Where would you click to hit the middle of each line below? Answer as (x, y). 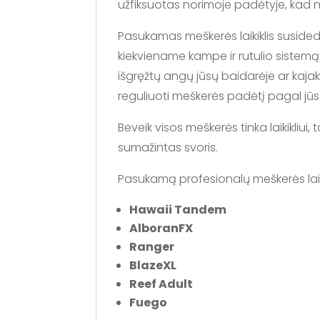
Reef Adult (161, 284)
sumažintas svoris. (168, 147)
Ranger (152, 246)
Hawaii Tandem (178, 209)
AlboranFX (161, 228)
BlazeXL (153, 265)
